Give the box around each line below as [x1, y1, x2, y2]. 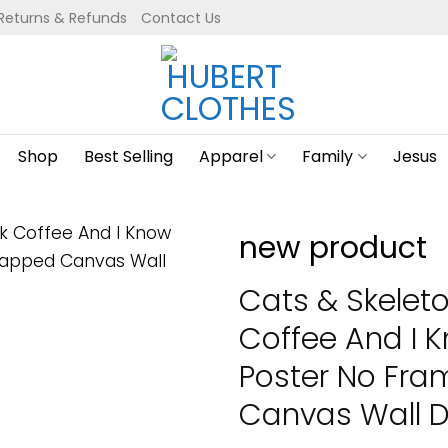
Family [302, 145, 354, 168]
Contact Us [141, 7, 221, 28]
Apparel [199, 145, 264, 168]
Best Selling [84, 145, 174, 168]
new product [239, 227, 427, 268]
